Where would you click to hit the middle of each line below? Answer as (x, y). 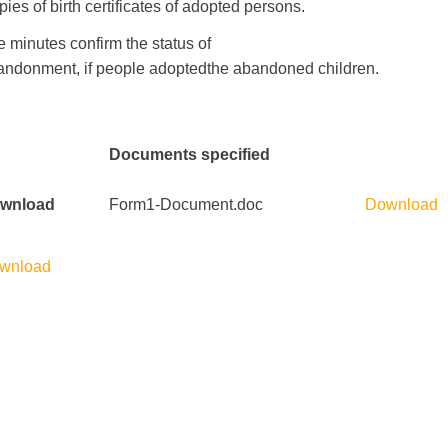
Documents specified (189, 154)
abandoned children (304, 68)
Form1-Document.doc (186, 204)
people (120, 68)
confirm (96, 43)
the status (160, 43)
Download (401, 204)
